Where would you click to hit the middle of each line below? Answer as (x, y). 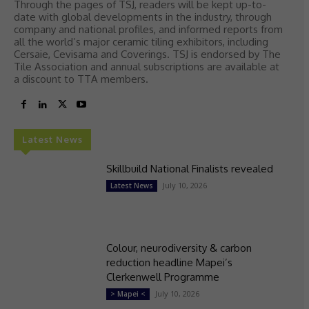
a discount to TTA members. (81, 79)
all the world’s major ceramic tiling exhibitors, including (141, 42)
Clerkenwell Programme (162, 277)
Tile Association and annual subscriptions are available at (147, 67)
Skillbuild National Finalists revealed (189, 169)
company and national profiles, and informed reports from (148, 30)
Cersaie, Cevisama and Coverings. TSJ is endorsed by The (147, 54)
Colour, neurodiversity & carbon (179, 248)
